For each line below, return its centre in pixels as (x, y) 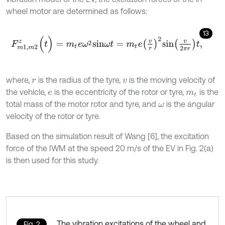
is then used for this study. (52, 160)
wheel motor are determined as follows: (77, 11)
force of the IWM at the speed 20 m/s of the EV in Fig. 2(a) (110, 148)
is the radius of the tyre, (79, 80)
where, (19, 80)
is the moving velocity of (171, 80)
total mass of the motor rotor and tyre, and (82, 104)
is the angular (189, 104)
